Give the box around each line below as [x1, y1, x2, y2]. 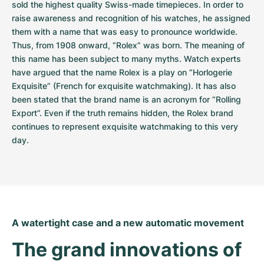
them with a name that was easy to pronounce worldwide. [12, 27, 237, 37]
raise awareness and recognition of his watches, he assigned [12, 13, 250, 23]
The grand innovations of [12, 238, 242, 261]
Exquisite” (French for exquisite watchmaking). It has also [12, 81, 236, 91]
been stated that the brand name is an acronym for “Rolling [12, 94, 241, 104]
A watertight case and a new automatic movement [12, 217, 244, 229]
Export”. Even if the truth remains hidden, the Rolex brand [12, 108, 233, 118]
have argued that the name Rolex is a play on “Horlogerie [12, 67, 232, 77]
